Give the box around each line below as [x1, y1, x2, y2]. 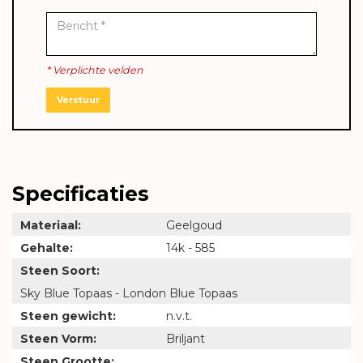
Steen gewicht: [20, 308, 116, 323]
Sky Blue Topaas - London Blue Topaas [20, 285, 237, 301]
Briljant [166, 331, 205, 346]
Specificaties [12, 181, 149, 206]
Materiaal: [20, 217, 81, 233]
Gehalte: [20, 240, 73, 255]
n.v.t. [166, 308, 192, 323]
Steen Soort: [20, 263, 100, 278]
